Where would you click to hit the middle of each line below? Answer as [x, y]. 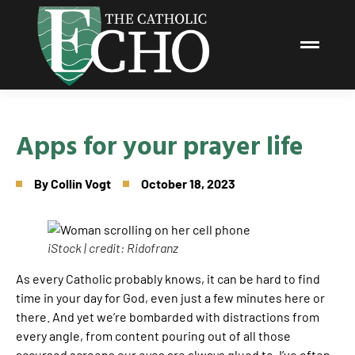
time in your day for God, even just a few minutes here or [170, 297]
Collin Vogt [81, 183]
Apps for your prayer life [160, 144]
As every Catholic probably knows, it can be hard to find [168, 278]
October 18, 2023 [188, 183]
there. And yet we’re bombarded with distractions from [168, 316]
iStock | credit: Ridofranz [113, 247]
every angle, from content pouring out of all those [153, 335]
